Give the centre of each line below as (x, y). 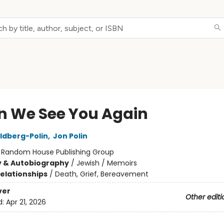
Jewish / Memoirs (106, 163)
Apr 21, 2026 (26, 202)
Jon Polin (70, 136)
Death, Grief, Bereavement (101, 174)
